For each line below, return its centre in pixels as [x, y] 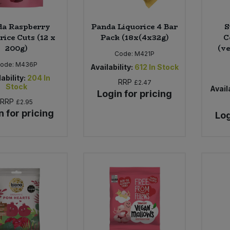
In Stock [164, 67]
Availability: [112, 67]
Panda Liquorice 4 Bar [135, 27]
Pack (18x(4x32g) [135, 38]
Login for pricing [135, 94]
